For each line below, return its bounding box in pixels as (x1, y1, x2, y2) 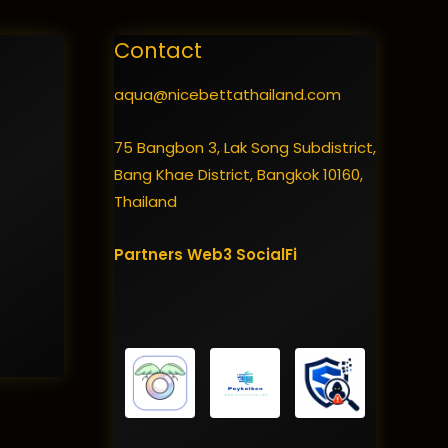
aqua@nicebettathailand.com (113, 83, 341, 105)
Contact (113, 36, 202, 65)
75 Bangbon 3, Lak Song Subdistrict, (113, 136, 376, 158)
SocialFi (235, 244, 297, 266)
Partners (113, 244, 187, 266)
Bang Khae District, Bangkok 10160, (113, 163, 363, 185)
